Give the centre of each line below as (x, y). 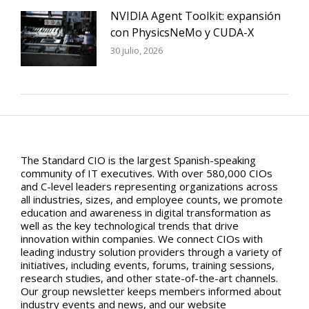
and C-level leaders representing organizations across (149, 186)
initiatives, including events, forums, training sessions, (148, 265)
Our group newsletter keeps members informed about (151, 291)
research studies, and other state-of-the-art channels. (149, 278)
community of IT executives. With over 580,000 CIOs (147, 173)
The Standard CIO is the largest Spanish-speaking (138, 160)
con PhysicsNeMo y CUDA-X (182, 32)
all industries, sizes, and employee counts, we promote (152, 199)
